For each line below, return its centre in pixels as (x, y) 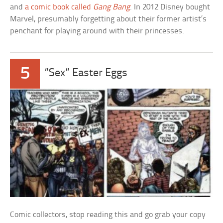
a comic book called (59, 7)
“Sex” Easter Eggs (86, 74)
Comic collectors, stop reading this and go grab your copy (108, 215)
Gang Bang (112, 7)
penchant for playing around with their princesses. (97, 31)
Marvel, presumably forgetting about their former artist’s (109, 19)
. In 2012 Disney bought (170, 7)
